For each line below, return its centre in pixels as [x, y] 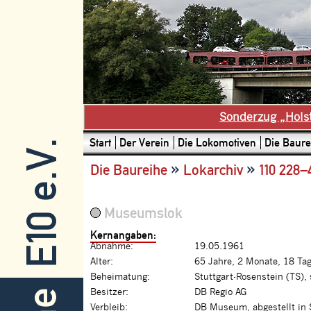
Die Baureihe [129, 170]
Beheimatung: [120, 277]
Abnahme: [112, 247]
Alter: [102, 262]
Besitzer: [109, 293]
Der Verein [144, 143]
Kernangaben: [123, 235]
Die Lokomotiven [217, 143]
